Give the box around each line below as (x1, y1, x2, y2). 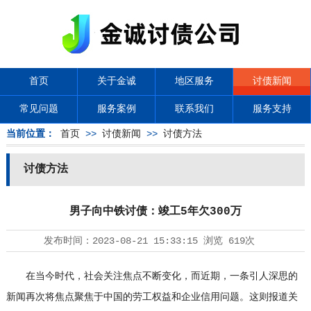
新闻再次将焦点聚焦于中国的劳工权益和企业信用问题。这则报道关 (6, 292, 298, 303)
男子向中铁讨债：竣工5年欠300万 (69, 205, 242, 218)
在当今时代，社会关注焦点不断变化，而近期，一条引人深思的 (6, 271, 298, 282)
